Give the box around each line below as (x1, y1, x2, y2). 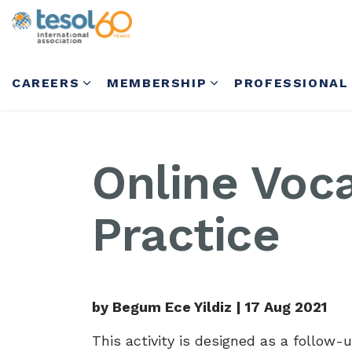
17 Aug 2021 (245, 299, 327, 315)
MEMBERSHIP (107, 75, 207, 90)
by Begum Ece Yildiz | (92, 299, 245, 315)
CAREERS (12, 75, 80, 90)
